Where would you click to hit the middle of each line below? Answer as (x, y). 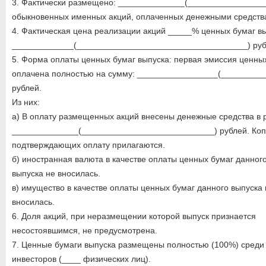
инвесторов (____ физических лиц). (81, 259)
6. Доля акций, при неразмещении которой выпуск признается (134, 216)
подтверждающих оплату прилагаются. (88, 145)
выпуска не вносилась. (56, 173)
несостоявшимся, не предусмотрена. (85, 230)
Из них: (26, 102)
